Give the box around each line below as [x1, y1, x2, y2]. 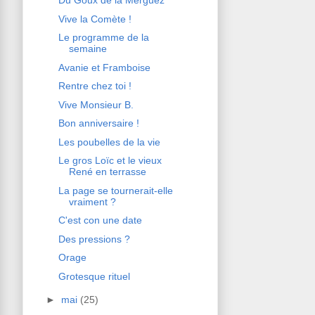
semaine [68, 43, 107, 55]
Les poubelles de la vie [58, 136, 160, 148]
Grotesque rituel [58, 270, 130, 282]
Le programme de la [58, 32, 149, 44]
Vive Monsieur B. [58, 98, 134, 110]
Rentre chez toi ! [58, 80, 131, 92]
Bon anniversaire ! [58, 117, 139, 129]
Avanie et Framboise [58, 61, 150, 73]
